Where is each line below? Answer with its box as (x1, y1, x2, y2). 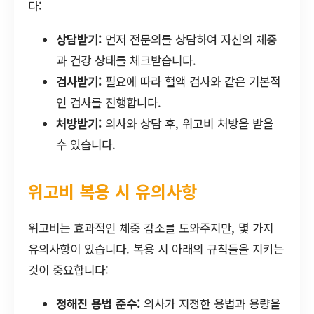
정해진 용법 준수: (56, 295, 140, 313)
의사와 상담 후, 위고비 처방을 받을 (102, 114, 273, 132)
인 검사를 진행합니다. (56, 93, 161, 111)
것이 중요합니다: (28, 261, 109, 279)
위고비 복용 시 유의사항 (28, 178, 197, 203)
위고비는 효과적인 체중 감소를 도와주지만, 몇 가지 (28, 219, 273, 237)
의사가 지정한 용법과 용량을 (140, 295, 280, 313)
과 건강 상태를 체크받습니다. (56, 51, 196, 69)
